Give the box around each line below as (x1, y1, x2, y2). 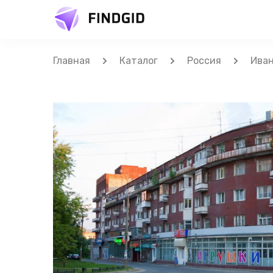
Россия (187, 55, 221, 66)
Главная (53, 55, 90, 66)
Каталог (119, 55, 158, 66)
